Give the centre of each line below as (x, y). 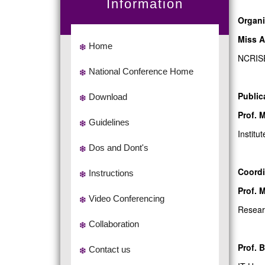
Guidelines (109, 122)
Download (108, 96)
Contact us (109, 249)
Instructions (111, 173)
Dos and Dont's (118, 147)
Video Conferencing (126, 198)
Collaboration (114, 224)
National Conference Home (141, 71)
